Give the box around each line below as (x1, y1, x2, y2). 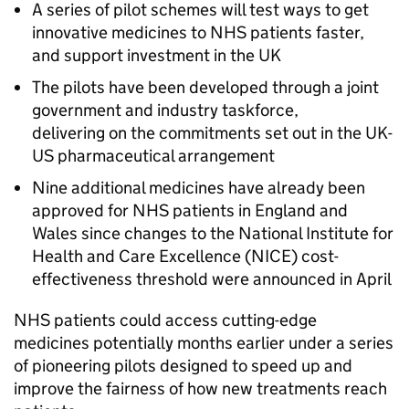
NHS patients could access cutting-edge (14, 309, 317, 330)
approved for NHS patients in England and (32, 200, 348, 221)
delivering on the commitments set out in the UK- (32, 122, 393, 143)
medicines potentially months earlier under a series (14, 332, 393, 353)
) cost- (291, 246, 339, 267)
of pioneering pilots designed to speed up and (14, 355, 352, 376)
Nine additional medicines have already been (32, 177, 365, 198)
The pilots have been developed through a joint (32, 77, 379, 98)
